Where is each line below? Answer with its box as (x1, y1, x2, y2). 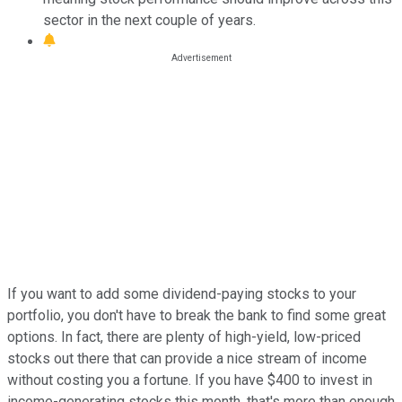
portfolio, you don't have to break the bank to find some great (7, 306, 386, 324)
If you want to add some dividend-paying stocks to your (7, 284, 356, 302)
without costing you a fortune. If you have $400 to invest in (7, 371, 372, 389)
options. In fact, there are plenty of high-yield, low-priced (7, 328, 361, 345)
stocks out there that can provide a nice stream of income (7, 349, 367, 367)
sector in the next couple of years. (43, 11, 256, 29)
